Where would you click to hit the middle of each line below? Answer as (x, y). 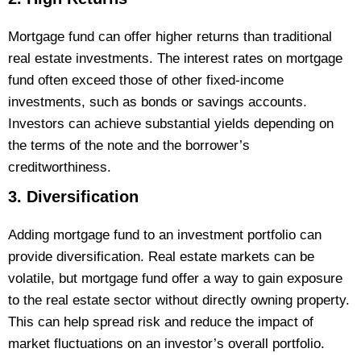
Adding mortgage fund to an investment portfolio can (165, 235)
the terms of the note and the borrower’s (129, 146)
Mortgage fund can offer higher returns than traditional (170, 37)
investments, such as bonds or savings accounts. (158, 102)
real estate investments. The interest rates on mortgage (175, 59)
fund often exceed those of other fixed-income (146, 81)
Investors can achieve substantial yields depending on (171, 124)
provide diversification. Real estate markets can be (161, 257)
